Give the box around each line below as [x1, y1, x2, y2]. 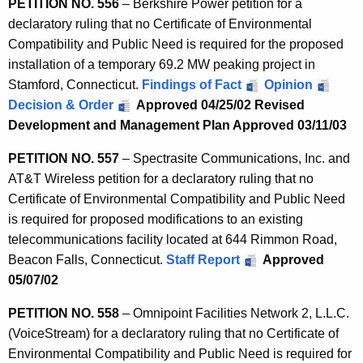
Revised [254, 97, 305, 112]
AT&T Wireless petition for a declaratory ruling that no [8, 171, 314, 186]
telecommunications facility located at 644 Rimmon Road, [8, 232, 337, 246]
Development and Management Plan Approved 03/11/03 [8, 117, 350, 132]
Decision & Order [8, 97, 113, 112]
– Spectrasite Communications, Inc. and [119, 151, 350, 165]
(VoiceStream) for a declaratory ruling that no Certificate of [8, 326, 339, 340]
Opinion [264, 77, 313, 92]
